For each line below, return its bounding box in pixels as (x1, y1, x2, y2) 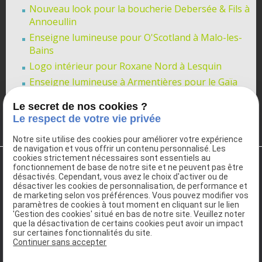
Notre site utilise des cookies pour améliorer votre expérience (13, 135, 243, 144)
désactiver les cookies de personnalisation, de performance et (13, 181, 248, 191)
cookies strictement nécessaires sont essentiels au (13, 153, 211, 163)
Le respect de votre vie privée (13, 113, 161, 125)
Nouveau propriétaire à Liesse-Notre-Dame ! (29, 91, 226, 104)
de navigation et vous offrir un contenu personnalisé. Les (13, 144, 226, 154)
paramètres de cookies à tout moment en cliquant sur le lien (13, 200, 240, 210)
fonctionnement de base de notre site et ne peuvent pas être (13, 163, 244, 173)
